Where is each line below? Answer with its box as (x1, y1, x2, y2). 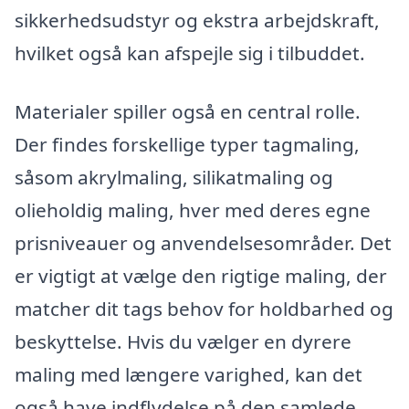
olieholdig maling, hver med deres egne (15, 196, 371, 223)
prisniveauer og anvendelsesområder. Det (15, 229, 392, 256)
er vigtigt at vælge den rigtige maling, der (15, 262, 387, 288)
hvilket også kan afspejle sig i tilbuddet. (15, 39, 365, 66)
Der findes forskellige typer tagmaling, (15, 131, 360, 157)
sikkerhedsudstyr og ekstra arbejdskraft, (15, 6, 380, 33)
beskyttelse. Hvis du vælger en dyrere (15, 328, 351, 354)
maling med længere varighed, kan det (15, 361, 362, 387)
